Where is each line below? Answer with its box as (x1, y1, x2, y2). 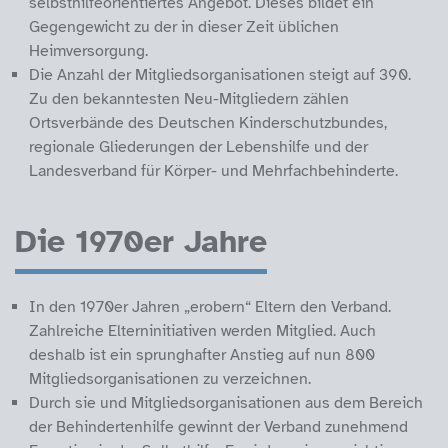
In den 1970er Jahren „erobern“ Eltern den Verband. (29, 297, 391, 318)
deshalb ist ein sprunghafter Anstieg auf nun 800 (29, 345, 375, 366)
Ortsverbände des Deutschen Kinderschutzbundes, (29, 112, 387, 133)
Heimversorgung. (29, 40, 148, 61)
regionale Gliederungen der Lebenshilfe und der (29, 136, 368, 157)
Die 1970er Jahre (15, 221, 267, 261)
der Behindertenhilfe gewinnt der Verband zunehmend (29, 417, 408, 438)
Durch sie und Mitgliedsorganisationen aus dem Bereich (29, 393, 423, 414)
